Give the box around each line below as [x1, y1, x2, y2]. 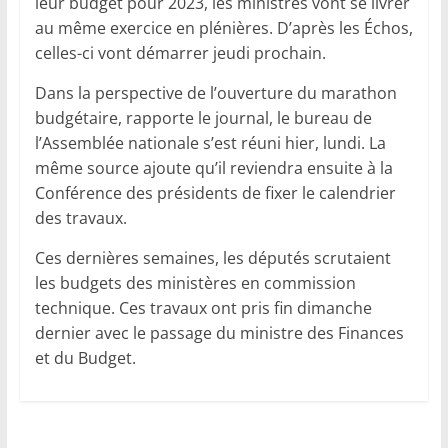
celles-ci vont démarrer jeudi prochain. [34, 42, 326, 65]
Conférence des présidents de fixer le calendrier [34, 182, 396, 205]
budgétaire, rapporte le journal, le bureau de [34, 107, 372, 130]
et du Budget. [34, 347, 136, 370]
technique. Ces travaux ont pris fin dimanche [34, 297, 372, 320]
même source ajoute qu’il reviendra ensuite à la [34, 157, 393, 180]
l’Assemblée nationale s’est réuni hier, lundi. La [34, 132, 386, 155]
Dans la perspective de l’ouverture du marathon [34, 82, 397, 105]
